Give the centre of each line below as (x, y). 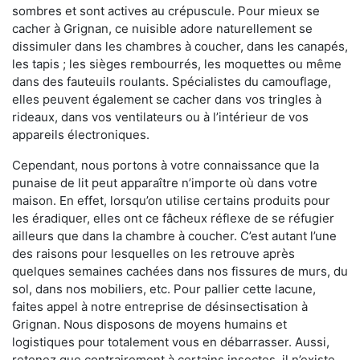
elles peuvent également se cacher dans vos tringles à (167, 99)
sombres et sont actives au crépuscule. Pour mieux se (166, 10)
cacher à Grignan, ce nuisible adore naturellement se (162, 28)
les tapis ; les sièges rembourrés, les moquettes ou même (177, 63)
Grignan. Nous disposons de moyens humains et (149, 324)
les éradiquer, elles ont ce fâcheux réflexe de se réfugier (173, 218)
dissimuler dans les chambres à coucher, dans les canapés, (180, 46)
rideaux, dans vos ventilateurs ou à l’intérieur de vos (160, 117)
